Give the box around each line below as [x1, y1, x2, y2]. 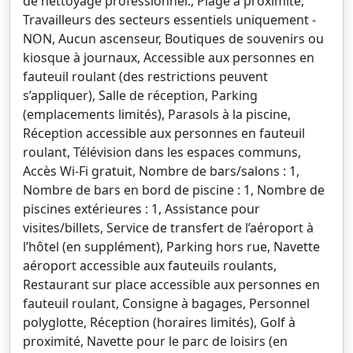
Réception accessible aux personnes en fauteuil [23, 124, 305, 142]
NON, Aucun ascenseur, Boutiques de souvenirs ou [23, 30, 324, 47]
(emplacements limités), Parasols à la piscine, [23, 106, 291, 123]
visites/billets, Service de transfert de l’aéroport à [23, 219, 314, 236]
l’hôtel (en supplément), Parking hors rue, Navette [23, 238, 320, 255]
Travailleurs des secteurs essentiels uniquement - [23, 11, 316, 28]
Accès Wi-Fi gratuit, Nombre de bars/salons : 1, [23, 162, 299, 180]
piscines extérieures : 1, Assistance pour [23, 200, 260, 217]
